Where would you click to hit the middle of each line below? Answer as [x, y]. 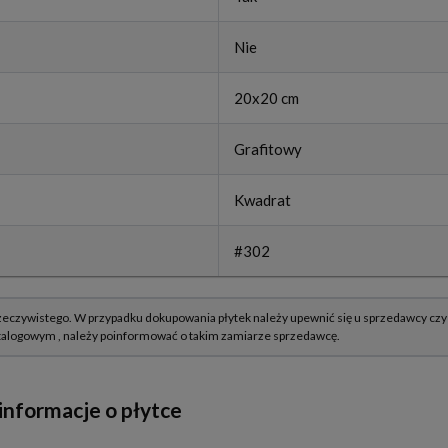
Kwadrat [262, 200]
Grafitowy [268, 149]
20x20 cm [266, 98]
